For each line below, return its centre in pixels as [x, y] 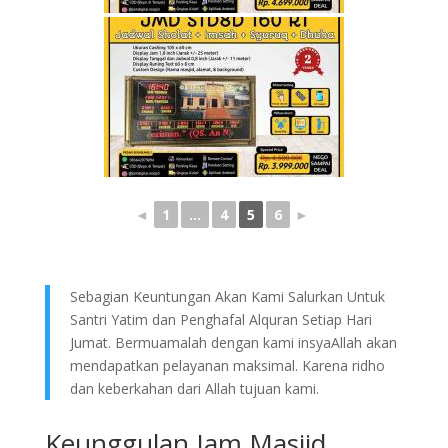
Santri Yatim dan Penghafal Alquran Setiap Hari [220, 319]
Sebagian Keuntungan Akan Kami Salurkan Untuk [227, 296]
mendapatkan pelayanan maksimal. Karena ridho [227, 365]
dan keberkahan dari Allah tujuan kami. [194, 388]
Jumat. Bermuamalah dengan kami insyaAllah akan [233, 342]
